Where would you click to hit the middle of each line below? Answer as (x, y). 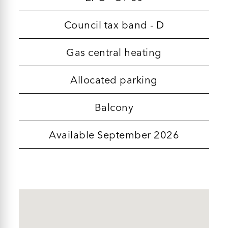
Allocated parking (114, 79)
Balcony (114, 107)
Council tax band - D (114, 24)
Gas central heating (114, 52)
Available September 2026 (114, 134)
